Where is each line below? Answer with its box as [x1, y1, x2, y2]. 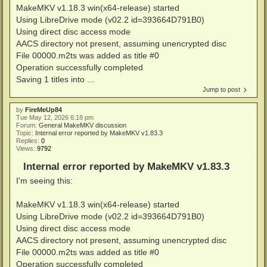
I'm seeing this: [16, 176, 73, 186]
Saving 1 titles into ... [16, 74, 94, 84]
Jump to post [203, 85, 240, 93]
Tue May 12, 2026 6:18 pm [16, 113, 94, 121]
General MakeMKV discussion [39, 121, 126, 129]
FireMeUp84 [25, 105, 62, 113]
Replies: [16, 136, 41, 144]
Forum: [16, 121, 39, 129]
